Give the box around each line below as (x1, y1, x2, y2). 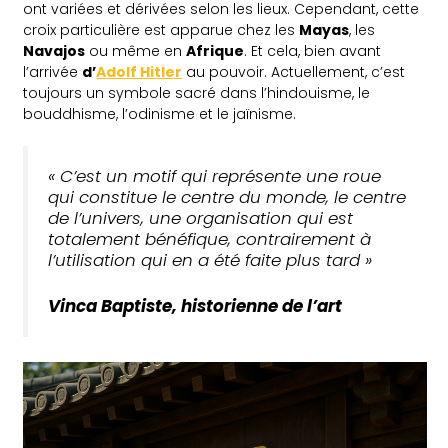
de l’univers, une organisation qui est (48, 205, 354, 230)
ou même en (85, 40, 187, 61)
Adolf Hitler (96, 61, 183, 82)
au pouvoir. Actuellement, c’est (182, 61, 406, 82)
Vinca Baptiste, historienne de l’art (48, 293, 343, 318)
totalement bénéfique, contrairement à (48, 226, 372, 251)
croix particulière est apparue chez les (23, 19, 300, 40)
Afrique (186, 40, 245, 61)
